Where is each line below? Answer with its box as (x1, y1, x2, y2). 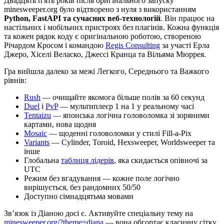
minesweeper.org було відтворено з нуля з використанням (4, 5, 196, 14)
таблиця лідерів (61, 156, 114, 165)
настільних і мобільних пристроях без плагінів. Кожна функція (4, 23, 219, 32)
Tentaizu (24, 111, 51, 120)
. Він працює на (160, 14, 214, 23)
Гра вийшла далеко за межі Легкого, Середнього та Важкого (4, 67, 209, 76)
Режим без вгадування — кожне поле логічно (24, 174, 179, 183)
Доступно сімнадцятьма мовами (24, 192, 133, 201)
